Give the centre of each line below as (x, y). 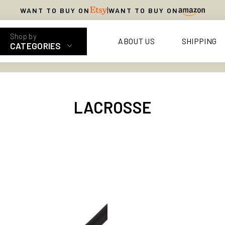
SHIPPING (199, 41)
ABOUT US (136, 41)
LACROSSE (113, 107)
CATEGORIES (35, 45)
